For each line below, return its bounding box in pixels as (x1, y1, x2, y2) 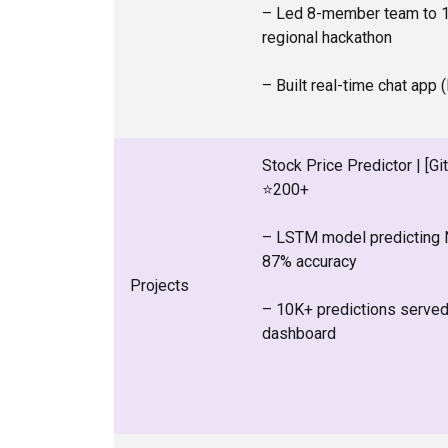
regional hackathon (262, 28, 392, 47)
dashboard (262, 324, 336, 343)
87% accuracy (262, 252, 357, 271)
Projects (130, 276, 189, 295)
